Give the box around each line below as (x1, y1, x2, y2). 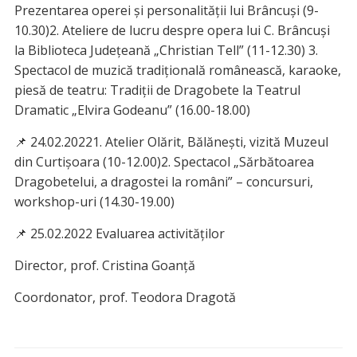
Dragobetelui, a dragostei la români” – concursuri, (14, 173, 313, 191)
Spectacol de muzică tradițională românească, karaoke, (14, 61, 341, 80)
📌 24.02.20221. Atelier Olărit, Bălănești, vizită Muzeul (14, 133, 328, 151)
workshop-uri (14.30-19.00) (14, 193, 175, 211)
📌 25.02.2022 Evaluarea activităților (14, 225, 225, 243)
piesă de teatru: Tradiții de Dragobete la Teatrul (14, 81, 300, 100)
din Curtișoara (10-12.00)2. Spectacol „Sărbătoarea (14, 153, 314, 171)
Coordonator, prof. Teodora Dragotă (14, 288, 236, 307)
